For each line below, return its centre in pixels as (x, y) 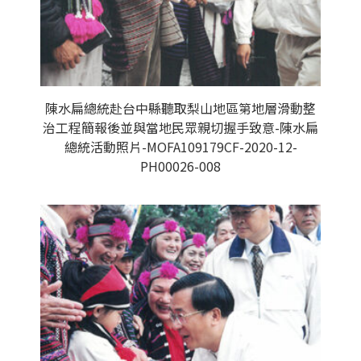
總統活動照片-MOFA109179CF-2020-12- (180, 147)
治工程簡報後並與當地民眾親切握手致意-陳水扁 (180, 127)
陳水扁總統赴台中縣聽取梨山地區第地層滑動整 (180, 108)
